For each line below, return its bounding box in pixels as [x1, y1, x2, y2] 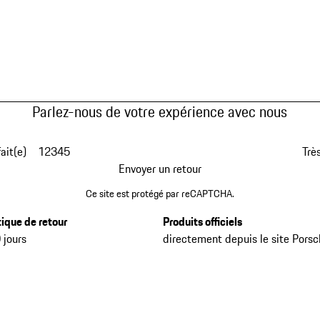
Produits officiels [163, 212, 243, 230]
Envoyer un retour [118, 159, 201, 177]
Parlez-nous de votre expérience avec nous [32, 101, 288, 123]
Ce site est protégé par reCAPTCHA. [85, 185, 234, 201]
